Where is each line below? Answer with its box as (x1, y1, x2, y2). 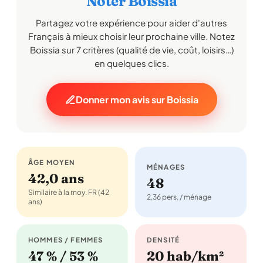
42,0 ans (28, 170, 84, 187)
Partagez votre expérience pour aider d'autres (36, 17, 227, 28)
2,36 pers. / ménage (147, 193, 211, 201)
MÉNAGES (147, 163, 186, 171)
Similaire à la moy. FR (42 (28, 188, 109, 197)
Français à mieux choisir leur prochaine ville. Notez (28, 31, 235, 42)
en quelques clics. (94, 58, 169, 69)
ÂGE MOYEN (28, 158, 76, 167)
